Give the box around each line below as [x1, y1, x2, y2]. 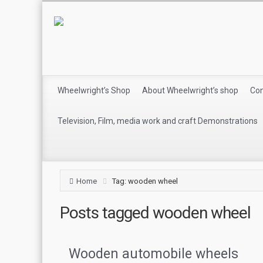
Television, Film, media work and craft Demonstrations [58, 116, 258, 126]
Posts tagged [60, 203, 153, 222]
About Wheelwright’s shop [142, 86, 238, 95]
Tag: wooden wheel [112, 176, 178, 186]
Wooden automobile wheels [69, 245, 238, 262]
